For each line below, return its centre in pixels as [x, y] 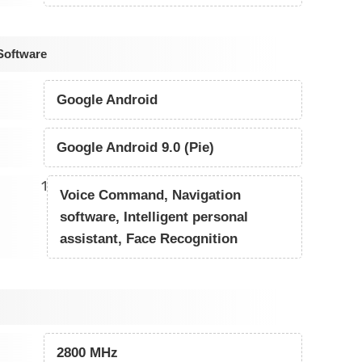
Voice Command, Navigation [150, 196]
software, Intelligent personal [154, 217]
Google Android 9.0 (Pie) [136, 148]
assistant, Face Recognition [148, 239]
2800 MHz [88, 352]
